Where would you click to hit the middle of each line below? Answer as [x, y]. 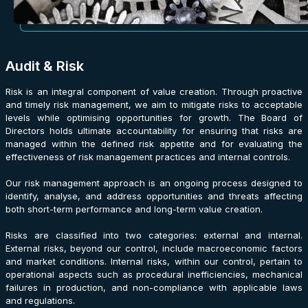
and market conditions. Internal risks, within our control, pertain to [154, 262]
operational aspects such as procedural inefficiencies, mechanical [154, 275]
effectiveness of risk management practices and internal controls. [148, 157]
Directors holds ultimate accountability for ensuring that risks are [154, 131]
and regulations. [40, 301]
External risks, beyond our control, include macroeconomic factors [154, 249]
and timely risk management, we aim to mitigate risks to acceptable [154, 105]
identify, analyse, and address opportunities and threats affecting [154, 196]
